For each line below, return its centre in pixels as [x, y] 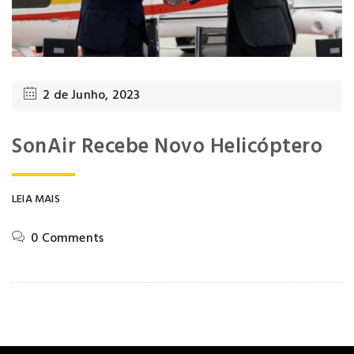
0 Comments [68, 238]
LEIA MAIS [36, 199]
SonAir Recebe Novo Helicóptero [167, 147]
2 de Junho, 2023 [92, 95]
